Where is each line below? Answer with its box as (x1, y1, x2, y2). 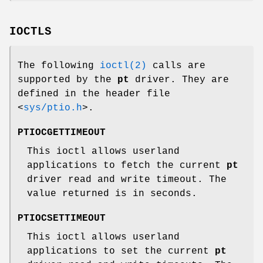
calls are (147, 60, 205, 72)
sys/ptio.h (23, 103, 82, 114)
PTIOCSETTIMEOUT (18, 213, 106, 224)
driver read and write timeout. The (27, 174, 227, 186)
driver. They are (129, 75, 229, 86)
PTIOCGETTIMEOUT (18, 127, 106, 139)
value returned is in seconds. (27, 188, 197, 200)
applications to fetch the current (27, 160, 227, 171)
